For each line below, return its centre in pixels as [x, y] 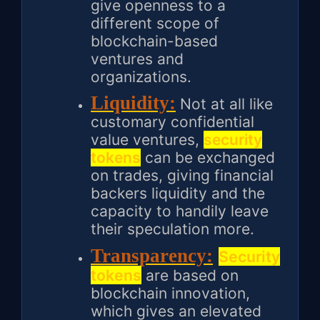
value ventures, [147, 140]
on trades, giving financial [182, 176]
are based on [190, 276]
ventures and [137, 59]
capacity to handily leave [180, 211]
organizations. [141, 77]
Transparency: [152, 256]
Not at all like [224, 104]
